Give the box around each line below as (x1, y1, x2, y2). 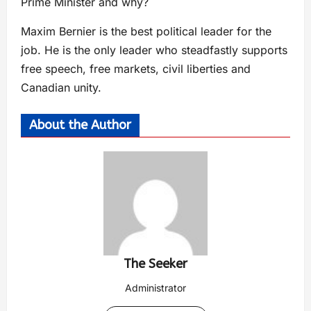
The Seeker (124, 255, 187, 271)
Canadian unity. (21, 80, 101, 94)
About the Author (29, 117, 131, 133)
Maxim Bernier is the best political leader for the (21, 24, 271, 38)
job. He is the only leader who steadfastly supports (21, 42, 287, 57)
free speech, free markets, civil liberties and (21, 61, 251, 76)
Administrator (125, 281, 186, 294)
